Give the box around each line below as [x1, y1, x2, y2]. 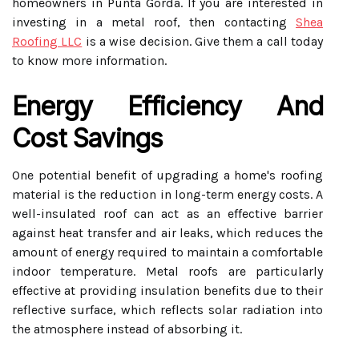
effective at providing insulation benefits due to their [12, 283, 323, 298]
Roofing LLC [12, 34, 83, 49]
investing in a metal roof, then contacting [12, 14, 296, 30]
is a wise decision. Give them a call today [82, 34, 324, 49]
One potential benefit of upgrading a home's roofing [12, 167, 323, 183]
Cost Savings [12, 123, 163, 154]
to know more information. [12, 53, 167, 68]
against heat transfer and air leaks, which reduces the [12, 225, 323, 240]
